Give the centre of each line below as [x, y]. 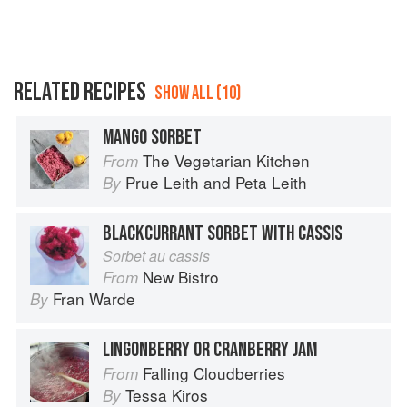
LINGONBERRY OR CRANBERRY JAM [210, 350]
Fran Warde [94, 299]
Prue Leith [162, 183]
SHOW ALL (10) [198, 94]
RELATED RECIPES [80, 93]
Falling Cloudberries [214, 373]
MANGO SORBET [152, 138]
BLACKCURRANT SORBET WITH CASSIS [223, 234]
